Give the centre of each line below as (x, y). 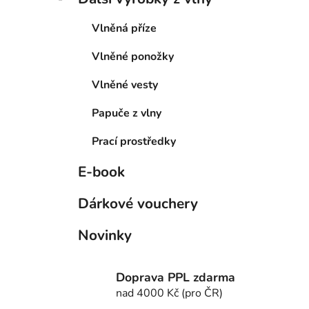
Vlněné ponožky (133, 57)
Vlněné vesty (125, 85)
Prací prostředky (134, 142)
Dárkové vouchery (138, 204)
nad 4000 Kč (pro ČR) (169, 293)
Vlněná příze (124, 29)
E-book (101, 172)
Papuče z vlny (127, 113)
